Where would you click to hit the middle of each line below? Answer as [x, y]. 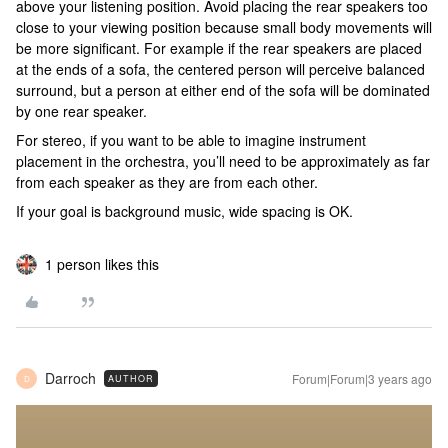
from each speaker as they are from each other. [167, 182]
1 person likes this [102, 264]
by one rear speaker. [81, 111]
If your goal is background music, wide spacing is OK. [184, 211]
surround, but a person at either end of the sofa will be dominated [223, 90]
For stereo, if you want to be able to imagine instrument [191, 140]
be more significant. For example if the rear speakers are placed [219, 48]
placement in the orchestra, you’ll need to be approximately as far [223, 161]
